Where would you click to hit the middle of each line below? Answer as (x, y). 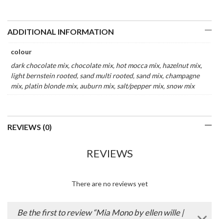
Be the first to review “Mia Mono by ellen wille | (100, 212)
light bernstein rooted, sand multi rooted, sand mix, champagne (105, 76)
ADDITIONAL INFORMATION (61, 32)
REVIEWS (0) (30, 127)
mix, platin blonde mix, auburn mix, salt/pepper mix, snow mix (103, 86)
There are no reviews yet (109, 183)
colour (21, 52)
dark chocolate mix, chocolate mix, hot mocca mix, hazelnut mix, (106, 66)
